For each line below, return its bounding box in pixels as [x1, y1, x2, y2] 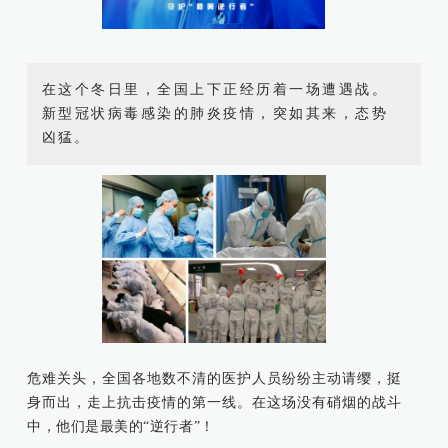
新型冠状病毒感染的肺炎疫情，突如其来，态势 [42, 105, 388, 121]
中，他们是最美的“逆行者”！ [27, 419, 215, 435]
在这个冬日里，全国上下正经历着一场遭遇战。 [42, 81, 388, 97]
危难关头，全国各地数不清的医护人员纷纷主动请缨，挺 [27, 371, 402, 387]
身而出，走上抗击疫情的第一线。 [27, 395, 252, 411]
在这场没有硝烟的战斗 [251, 395, 402, 411]
